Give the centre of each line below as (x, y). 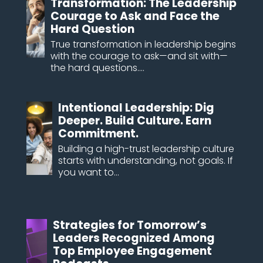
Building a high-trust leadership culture (146, 149)
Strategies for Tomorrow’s (129, 225)
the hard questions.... (97, 68)
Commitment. (98, 133)
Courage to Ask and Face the (135, 16)
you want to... (88, 172)
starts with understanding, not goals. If (145, 160)
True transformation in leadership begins (143, 44)
